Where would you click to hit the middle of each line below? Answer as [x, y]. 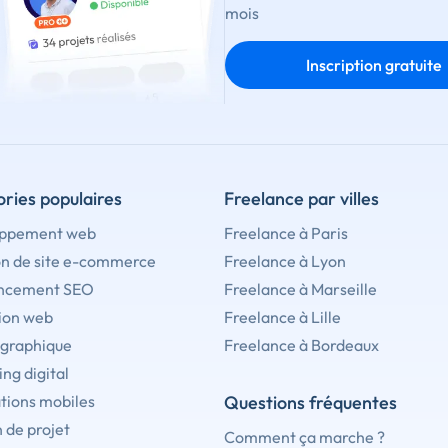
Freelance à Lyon [285, 261]
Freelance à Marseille [300, 289]
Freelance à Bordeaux [301, 345]
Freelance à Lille [282, 317]
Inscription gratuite [373, 64]
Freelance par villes [301, 199]
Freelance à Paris [286, 233]
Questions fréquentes [310, 403]
